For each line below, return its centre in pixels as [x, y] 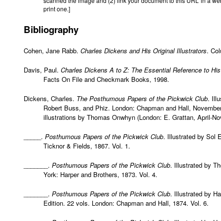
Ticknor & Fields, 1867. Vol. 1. [87, 146]
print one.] [57, 9]
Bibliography [51, 30]
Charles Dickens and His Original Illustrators [144, 51]
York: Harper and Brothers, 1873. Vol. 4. [100, 175]
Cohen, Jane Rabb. [52, 51]
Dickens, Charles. [50, 99]
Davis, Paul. [42, 70]
